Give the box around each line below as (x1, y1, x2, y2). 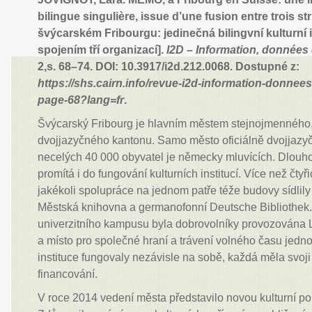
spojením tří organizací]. (38, 44, 167, 56)
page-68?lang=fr (38, 94, 125, 106)
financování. (38, 268, 98, 280)
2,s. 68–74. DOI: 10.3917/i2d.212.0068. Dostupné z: (38, 61, 300, 72)
